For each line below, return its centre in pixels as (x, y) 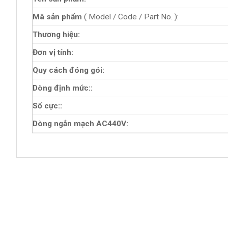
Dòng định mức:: (63, 88)
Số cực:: (47, 106)
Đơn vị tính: (53, 52)
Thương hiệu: (56, 34)
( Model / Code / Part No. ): (131, 17)
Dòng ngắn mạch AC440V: (80, 123)
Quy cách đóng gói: (68, 70)
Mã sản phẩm (58, 17)
